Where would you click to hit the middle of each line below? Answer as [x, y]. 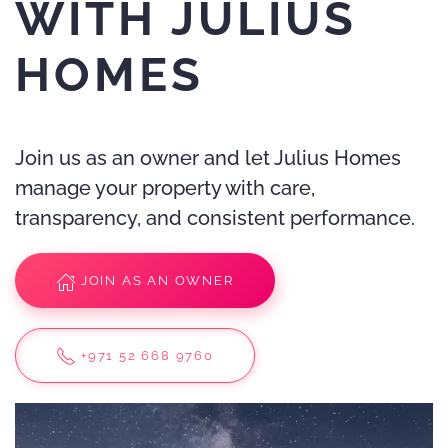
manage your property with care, [165, 188]
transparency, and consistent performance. [215, 218]
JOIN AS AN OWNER [155, 280]
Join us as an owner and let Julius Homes [208, 158]
